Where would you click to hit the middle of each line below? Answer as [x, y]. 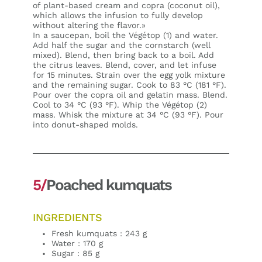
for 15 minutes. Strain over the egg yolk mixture [129, 75]
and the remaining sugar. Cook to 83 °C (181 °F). [130, 85]
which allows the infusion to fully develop [118, 15]
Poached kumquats [109, 185]
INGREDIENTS [68, 217]
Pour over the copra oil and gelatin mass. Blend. [130, 94]
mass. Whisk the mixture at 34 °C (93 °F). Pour [128, 114]
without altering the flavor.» [89, 25]
